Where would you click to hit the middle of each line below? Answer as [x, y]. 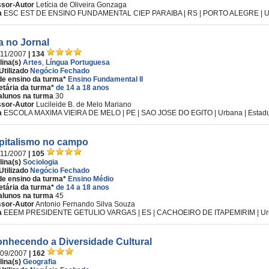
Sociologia [41, 162]
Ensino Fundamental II [105, 79]
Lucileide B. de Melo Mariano [84, 104]
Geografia [40, 262]
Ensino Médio [91, 179]
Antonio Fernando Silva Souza [85, 204]
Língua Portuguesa [78, 62]
